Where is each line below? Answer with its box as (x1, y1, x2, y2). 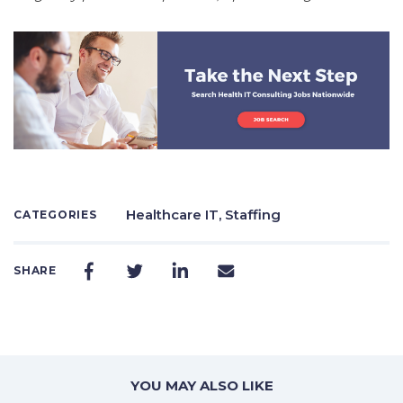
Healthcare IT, (125, 205, 225, 223)
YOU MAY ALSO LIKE (130, 376, 273, 394)
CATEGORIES (13, 207, 97, 221)
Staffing (224, 205, 281, 223)
